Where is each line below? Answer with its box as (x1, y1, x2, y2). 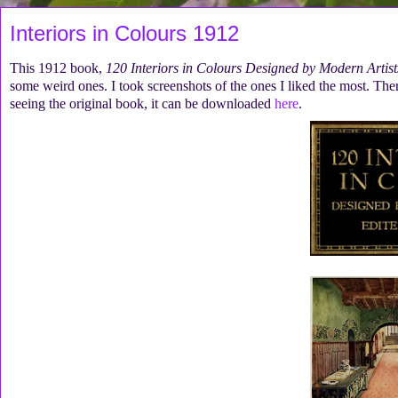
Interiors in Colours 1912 (10, 20, 239, 45)
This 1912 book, (10, 60, 106, 76)
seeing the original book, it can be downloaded (10, 96, 275, 112)
